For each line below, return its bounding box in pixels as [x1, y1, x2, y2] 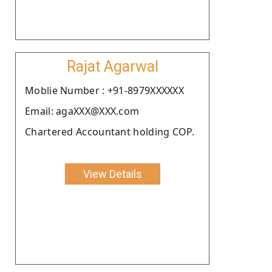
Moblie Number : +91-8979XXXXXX [25, 83, 184, 97]
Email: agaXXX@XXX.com [25, 104, 140, 118]
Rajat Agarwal [66, 57, 158, 75]
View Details [83, 167, 142, 180]
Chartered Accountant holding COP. [25, 124, 194, 138]
